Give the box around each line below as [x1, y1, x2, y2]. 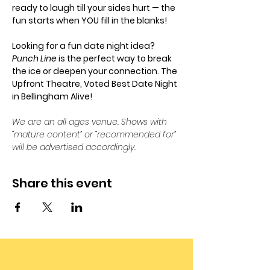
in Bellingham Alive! [12, 90, 92, 102]
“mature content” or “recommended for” [12, 128, 178, 140]
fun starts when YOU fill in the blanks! [12, 14, 167, 27]
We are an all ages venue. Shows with [12, 116, 169, 128]
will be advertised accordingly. [12, 141, 136, 153]
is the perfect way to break [57, 52, 174, 64]
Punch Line [12, 52, 57, 64]
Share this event [12, 175, 112, 192]
